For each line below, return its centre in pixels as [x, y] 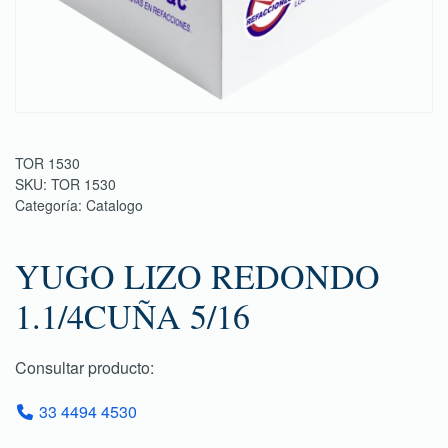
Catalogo [114, 205]
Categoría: [50, 205]
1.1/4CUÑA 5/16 [132, 316]
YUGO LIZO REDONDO [197, 276]
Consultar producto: [84, 367]
